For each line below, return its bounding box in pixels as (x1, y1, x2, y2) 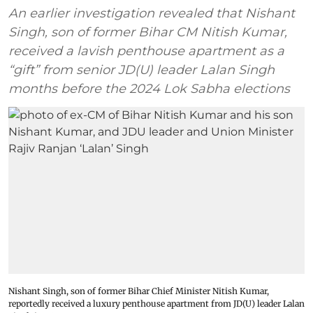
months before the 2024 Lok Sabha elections (8, 81, 290, 96)
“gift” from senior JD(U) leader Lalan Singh (8, 62, 275, 78)
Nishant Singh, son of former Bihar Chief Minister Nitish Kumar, (8, 285, 269, 296)
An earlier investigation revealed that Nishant (8, 6, 295, 21)
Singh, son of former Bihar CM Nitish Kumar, (8, 24, 287, 40)
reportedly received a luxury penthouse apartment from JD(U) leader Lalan (8, 298, 305, 309)
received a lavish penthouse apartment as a (8, 43, 284, 59)
